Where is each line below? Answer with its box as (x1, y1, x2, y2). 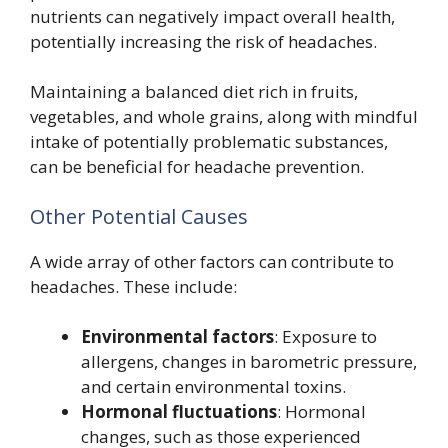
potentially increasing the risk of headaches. (30, 29, 377, 53)
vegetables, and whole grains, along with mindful (30, 105, 418, 128)
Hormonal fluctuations (81, 400, 277, 423)
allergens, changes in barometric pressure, (81, 350, 417, 373)
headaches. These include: (30, 274, 237, 298)
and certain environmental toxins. (81, 375, 346, 398)
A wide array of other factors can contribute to (30, 249, 394, 273)
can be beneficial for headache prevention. (30, 155, 364, 178)
